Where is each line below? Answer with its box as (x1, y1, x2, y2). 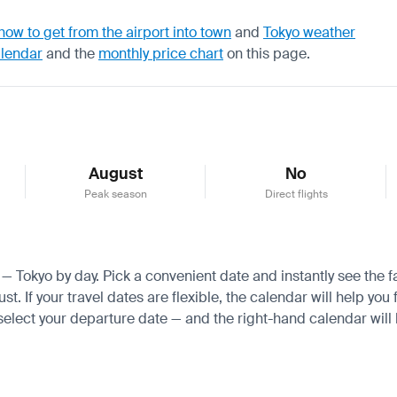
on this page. (223, 43, 310, 63)
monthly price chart (98, 43, 223, 63)
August (89, 162, 144, 184)
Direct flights (264, 186, 328, 201)
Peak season (84, 186, 148, 201)
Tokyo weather (263, 22, 355, 42)
